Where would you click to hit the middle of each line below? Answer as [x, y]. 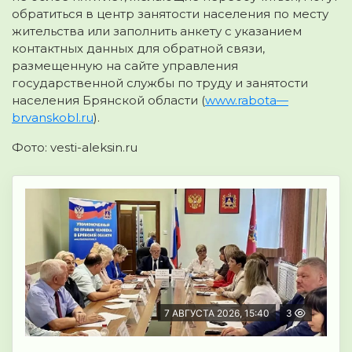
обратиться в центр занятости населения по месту [170, 14]
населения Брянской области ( [108, 101]
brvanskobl [45, 118]
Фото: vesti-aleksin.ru [75, 148]
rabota [257, 101]
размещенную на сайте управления [125, 66]
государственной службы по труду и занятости [160, 83]
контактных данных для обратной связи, [138, 49]
